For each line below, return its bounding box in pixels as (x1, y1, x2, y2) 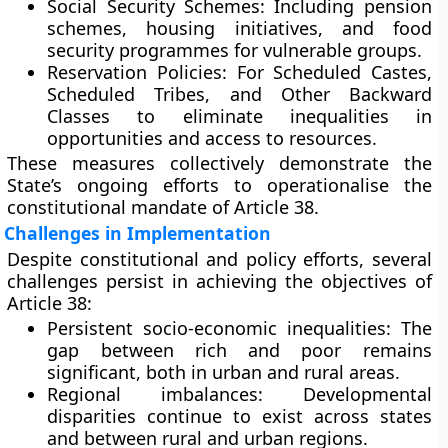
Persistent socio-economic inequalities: (47, 316, 391, 340)
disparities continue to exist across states (47, 404, 432, 428)
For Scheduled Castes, (227, 60, 432, 84)
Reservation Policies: (47, 60, 227, 84)
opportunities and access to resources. (47, 126, 378, 150)
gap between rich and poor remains (47, 338, 432, 362)
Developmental (263, 382, 432, 406)
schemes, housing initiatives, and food (47, 16, 432, 40)
